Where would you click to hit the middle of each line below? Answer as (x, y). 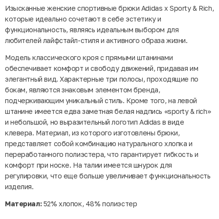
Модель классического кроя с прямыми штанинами (89, 57)
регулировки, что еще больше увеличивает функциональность (108, 175)
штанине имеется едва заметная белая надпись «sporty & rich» (108, 111)
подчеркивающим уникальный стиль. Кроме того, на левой (101, 100)
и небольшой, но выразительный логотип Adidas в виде (95, 122)
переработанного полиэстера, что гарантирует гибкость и (102, 154)
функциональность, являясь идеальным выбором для (92, 30)
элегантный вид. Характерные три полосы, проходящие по (102, 79)
